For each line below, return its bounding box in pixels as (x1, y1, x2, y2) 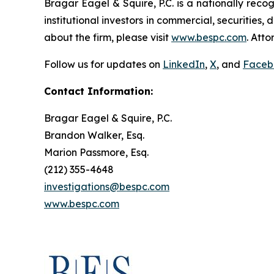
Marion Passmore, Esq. (44, 146, 149, 159)
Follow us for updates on (44, 58, 163, 71)
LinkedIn (163, 58, 205, 71)
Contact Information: (44, 85, 153, 98)
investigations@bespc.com (44, 180, 169, 193)
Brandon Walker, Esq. (44, 129, 144, 142)
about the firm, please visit (44, 31, 171, 44)
